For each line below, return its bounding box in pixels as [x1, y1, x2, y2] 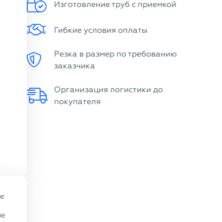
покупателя [54, 97, 101, 106]
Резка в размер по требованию [54, 49, 177, 58]
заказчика [54, 61, 95, 70]
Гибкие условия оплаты [54, 25, 148, 35]
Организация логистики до [54, 85, 163, 94]
